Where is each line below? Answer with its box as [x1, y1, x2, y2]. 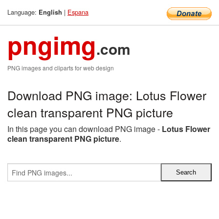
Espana [67, 7, 88, 17]
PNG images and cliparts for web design [7, 64, 114, 72]
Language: [7, 7, 39, 17]
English [39, 8, 62, 17]
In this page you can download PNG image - [7, 123, 162, 134]
